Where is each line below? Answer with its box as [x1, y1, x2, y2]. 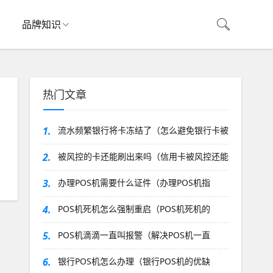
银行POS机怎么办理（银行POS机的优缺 [57, 255, 210, 267]
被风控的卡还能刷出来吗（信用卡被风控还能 [57, 151, 229, 162]
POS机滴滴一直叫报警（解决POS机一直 [57, 229, 210, 241]
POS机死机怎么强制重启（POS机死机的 [57, 203, 210, 214]
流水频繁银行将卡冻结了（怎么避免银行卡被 [57, 124, 229, 136]
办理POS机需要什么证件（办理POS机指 [57, 177, 210, 188]
